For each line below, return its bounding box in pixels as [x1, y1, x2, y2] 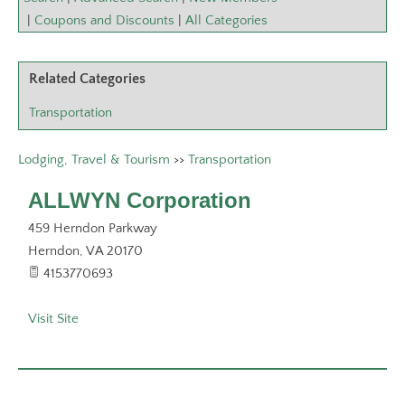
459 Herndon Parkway [28, 221, 157, 236]
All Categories [185, 13, 268, 28]
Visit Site [28, 311, 79, 326]
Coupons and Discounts [34, 13, 174, 28]
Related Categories [29, 71, 146, 87]
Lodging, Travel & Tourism [18, 152, 170, 167]
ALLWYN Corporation [28, 188, 251, 212]
